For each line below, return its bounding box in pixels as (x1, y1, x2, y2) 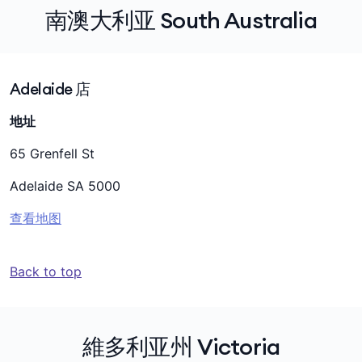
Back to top (10, 263, 82, 280)
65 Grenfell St (10, 145, 95, 162)
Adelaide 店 (10, 79, 90, 99)
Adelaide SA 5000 (10, 178, 120, 194)
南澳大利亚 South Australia (45, 6, 317, 35)
